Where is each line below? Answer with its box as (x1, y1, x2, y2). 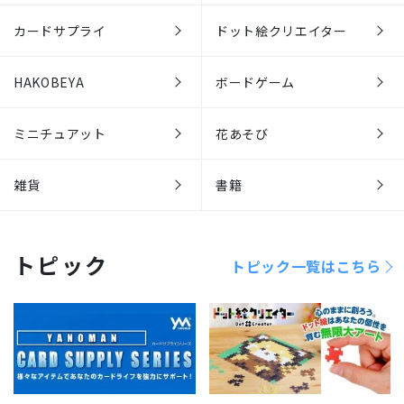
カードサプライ (14, 22, 106, 41)
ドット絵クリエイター (216, 22, 347, 41)
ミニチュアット (14, 124, 106, 143)
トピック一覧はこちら (230, 254, 381, 277)
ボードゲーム (216, 73, 296, 92)
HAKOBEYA (14, 73, 85, 92)
